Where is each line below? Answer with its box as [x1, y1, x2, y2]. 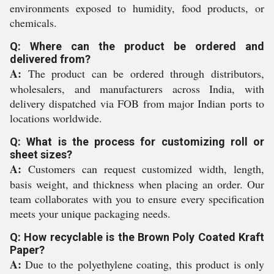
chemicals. [10, 15, 57, 31]
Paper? [10, 243, 45, 257]
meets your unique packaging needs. [10, 206, 171, 221]
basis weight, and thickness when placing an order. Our [10, 177, 264, 192]
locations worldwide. [10, 111, 102, 126]
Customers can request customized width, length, [21, 161, 264, 177]
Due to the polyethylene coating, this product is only [21, 257, 264, 272]
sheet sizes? [10, 148, 72, 161]
